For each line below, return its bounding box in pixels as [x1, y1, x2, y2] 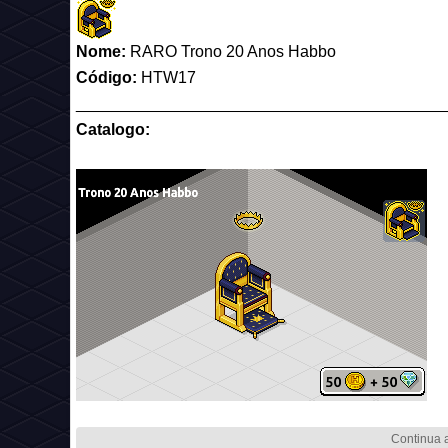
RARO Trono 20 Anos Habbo [126, 43, 336, 60]
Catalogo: [76, 121, 150, 138]
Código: [76, 69, 141, 86]
